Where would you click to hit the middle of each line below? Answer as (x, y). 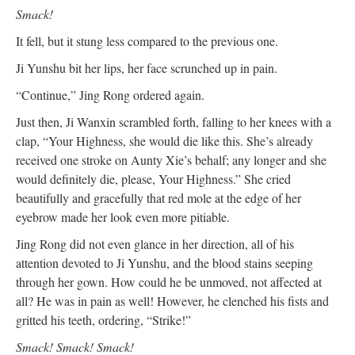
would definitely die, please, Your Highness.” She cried (153, 178)
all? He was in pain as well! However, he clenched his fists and (172, 300)
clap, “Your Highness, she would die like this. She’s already (164, 140)
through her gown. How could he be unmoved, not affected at (169, 281)
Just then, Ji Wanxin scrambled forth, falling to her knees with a (174, 121)
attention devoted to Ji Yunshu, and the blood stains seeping (164, 262)
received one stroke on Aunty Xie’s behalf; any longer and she (171, 159)
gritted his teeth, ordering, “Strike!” (103, 319)
